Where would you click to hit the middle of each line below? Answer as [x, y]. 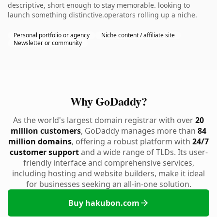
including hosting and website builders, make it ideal [108, 173]
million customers [46, 131]
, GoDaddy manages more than [139, 131]
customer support [44, 152]
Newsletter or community [48, 43]
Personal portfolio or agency [52, 35]
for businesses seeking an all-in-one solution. [108, 184]
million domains [40, 141]
